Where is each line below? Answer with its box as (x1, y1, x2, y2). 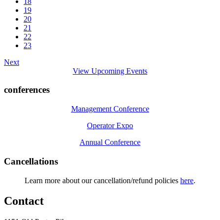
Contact (4, 194, 44, 208)
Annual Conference (80, 138, 140, 147)
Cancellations (4, 156, 58, 166)
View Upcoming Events (73, 66, 147, 75)
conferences (4, 84, 50, 95)
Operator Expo (87, 121, 133, 130)
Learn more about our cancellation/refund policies (25, 176, 180, 185)
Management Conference (71, 105, 149, 113)
